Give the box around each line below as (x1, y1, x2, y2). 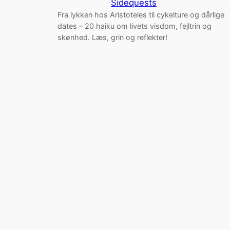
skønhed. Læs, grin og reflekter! (57, 32, 167, 42)
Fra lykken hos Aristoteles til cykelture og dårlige (57, 10, 224, 19)
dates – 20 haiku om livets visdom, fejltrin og (57, 21, 212, 30)
